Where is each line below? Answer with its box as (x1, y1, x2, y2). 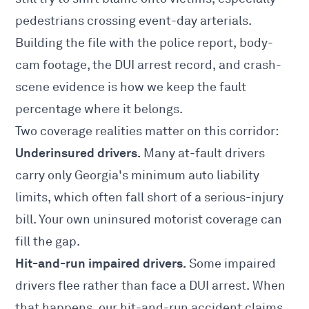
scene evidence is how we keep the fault (15, 79, 247, 95)
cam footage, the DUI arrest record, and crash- (15, 57, 282, 73)
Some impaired (186, 256, 277, 272)
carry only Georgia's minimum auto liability (15, 168, 260, 183)
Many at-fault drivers (141, 146, 266, 161)
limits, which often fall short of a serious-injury (15, 190, 284, 206)
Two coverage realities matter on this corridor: (15, 123, 279, 139)
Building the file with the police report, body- (15, 35, 274, 51)
